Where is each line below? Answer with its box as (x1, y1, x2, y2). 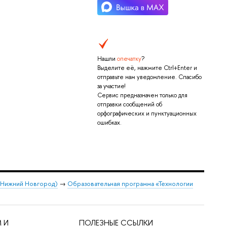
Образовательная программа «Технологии (67, 179, 193, 188)
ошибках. (97, 119, 122, 127)
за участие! (97, 82, 125, 91)
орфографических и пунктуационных (97, 109, 197, 118)
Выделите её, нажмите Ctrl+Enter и (97, 64, 197, 72)
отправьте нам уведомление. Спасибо (97, 73, 202, 82)
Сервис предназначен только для (97, 91, 187, 100)
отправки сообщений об (97, 100, 162, 109)
